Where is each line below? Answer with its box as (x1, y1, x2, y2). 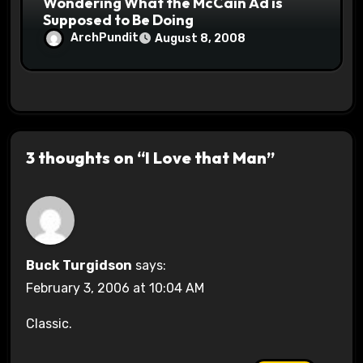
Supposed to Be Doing (43, 11, 194, 30)
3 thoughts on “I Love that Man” (25, 147, 275, 168)
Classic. (25, 316, 72, 332)
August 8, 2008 (155, 32, 246, 46)
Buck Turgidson (25, 258, 132, 274)
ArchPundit (70, 31, 139, 45)
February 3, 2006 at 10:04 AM (25, 280, 204, 297)
